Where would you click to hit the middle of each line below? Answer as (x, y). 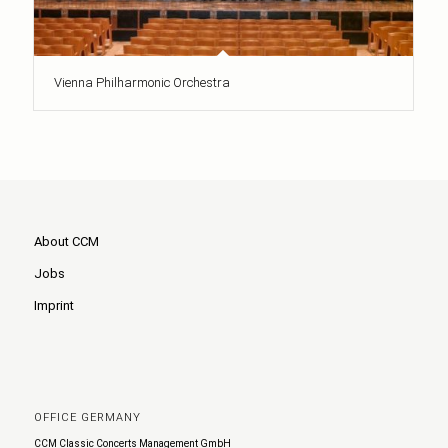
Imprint (53, 306)
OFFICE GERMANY (87, 417)
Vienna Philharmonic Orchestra (141, 83)
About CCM (66, 242)
